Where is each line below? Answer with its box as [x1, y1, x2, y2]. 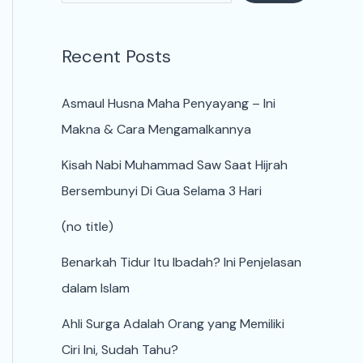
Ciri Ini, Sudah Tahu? [62, 341, 181, 359]
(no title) [62, 218, 113, 236]
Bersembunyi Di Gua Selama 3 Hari [62, 182, 262, 200]
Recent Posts [62, 45, 171, 69]
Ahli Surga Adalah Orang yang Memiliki [62, 315, 284, 333]
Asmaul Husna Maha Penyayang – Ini [62, 95, 275, 113]
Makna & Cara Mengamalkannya [62, 121, 251, 139]
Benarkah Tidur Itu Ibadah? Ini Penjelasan [62, 254, 301, 271]
